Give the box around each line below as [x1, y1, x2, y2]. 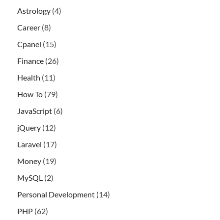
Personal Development [17, 190, 95, 199]
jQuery [17, 123, 41, 133]
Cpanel [17, 39, 41, 49]
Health [17, 73, 40, 82]
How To [17, 89, 43, 99]
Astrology [17, 6, 51, 16]
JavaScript [17, 106, 52, 116]
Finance [17, 56, 44, 66]
